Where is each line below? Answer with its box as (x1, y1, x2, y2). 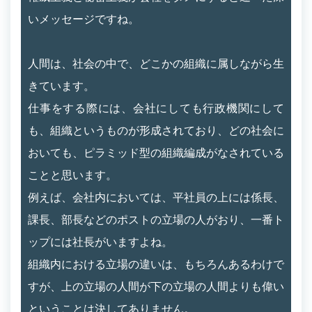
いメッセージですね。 (28, 12, 139, 26)
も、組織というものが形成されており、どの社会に (28, 123, 284, 137)
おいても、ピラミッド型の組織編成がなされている (28, 146, 284, 159)
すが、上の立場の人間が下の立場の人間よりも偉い (28, 279, 284, 293)
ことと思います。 (28, 168, 117, 182)
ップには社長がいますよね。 (28, 235, 173, 249)
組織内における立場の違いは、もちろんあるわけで (28, 257, 284, 271)
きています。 (28, 79, 95, 93)
